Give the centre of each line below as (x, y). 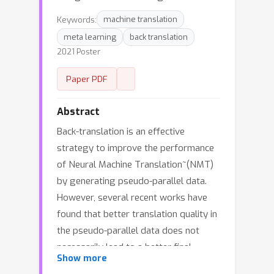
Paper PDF (87, 79)
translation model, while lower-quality (135, 264)
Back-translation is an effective (121, 131)
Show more (82, 258)
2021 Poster (79, 52)
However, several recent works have (132, 198)
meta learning (90, 37)
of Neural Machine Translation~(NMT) (135, 165)
